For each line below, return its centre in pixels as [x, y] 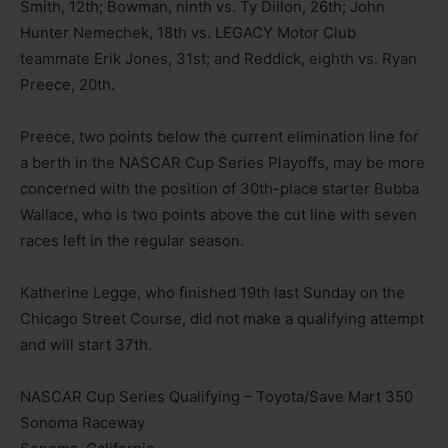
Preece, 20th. [67, 84]
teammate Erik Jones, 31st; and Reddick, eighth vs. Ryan [218, 58]
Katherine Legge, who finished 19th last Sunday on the [212, 292]
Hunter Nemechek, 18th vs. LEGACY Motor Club [188, 32]
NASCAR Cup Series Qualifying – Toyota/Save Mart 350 [216, 396]
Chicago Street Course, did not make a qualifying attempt [222, 318]
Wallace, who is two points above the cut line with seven [218, 214]
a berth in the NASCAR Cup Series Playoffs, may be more [222, 162]
